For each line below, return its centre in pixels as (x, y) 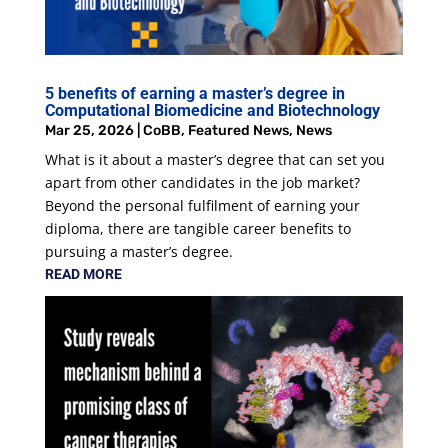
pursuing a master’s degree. (138, 251)
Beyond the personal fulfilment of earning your (202, 205)
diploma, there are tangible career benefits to (197, 228)
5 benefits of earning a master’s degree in (194, 93)
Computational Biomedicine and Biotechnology (212, 110)
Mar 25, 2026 (89, 130)
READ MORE (83, 273)
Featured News (238, 130)
